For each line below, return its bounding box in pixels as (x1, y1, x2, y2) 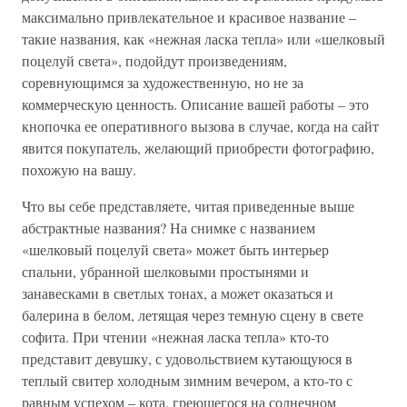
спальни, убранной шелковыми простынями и (22, 262, 309, 281)
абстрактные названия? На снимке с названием (22, 218, 315, 237)
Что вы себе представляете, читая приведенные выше (22, 196, 354, 215)
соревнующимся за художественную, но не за (22, 73, 303, 92)
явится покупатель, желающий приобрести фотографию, (22, 138, 374, 157)
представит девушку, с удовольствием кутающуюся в (22, 349, 352, 368)
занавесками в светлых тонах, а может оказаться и (22, 283, 333, 303)
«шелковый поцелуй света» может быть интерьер (22, 240, 329, 259)
